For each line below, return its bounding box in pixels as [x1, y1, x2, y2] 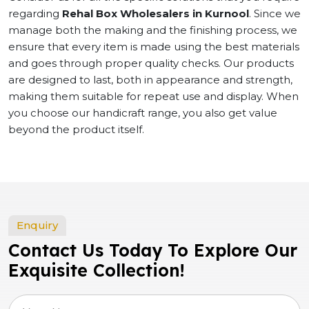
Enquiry [17, 219, 58, 232]
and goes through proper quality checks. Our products [8, 57, 294, 70]
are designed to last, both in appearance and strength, [8, 73, 292, 86]
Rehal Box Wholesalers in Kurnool [62, 7, 249, 20]
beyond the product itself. [8, 123, 147, 136]
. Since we [249, 7, 301, 20]
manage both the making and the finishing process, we [8, 23, 297, 37]
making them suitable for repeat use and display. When [8, 90, 299, 103]
